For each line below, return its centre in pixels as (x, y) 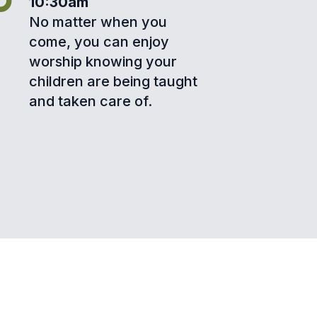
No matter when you (98, 22)
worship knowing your (103, 62)
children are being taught (113, 82)
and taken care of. (90, 102)
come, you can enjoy (99, 42)
